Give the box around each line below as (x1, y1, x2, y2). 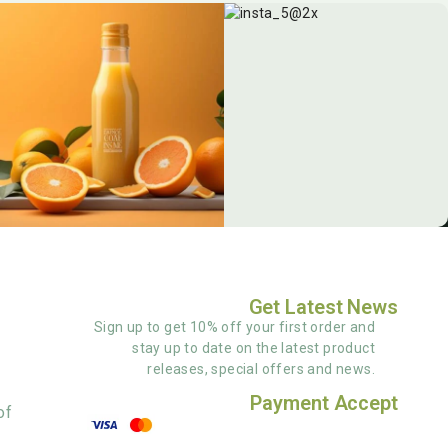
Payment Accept (250, 391, 398, 416)
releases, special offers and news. (147, 361, 375, 378)
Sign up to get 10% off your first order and (93, 319, 375, 336)
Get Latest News (248, 295, 398, 320)
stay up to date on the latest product (132, 340, 375, 357)
